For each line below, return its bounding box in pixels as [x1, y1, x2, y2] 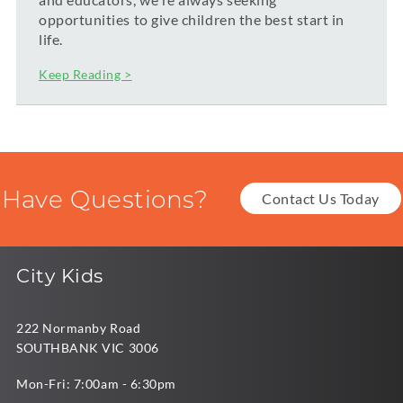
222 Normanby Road [16, 320, 141, 336]
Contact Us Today [262, 190, 380, 208]
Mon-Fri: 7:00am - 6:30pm [16, 376, 176, 392]
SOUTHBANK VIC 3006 [16, 340, 159, 356]
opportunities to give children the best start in [39, 11, 345, 29]
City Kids [16, 264, 103, 288]
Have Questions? [2, 184, 209, 215]
